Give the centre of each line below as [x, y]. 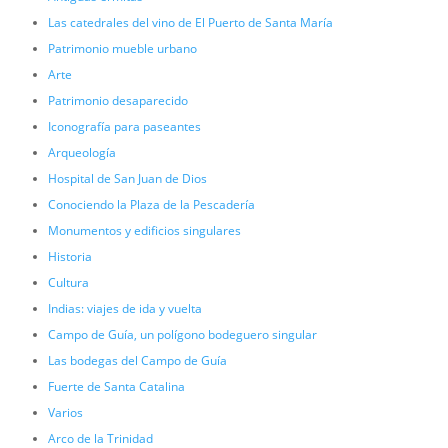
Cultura [68, 283]
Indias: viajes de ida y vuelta [124, 309]
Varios [65, 413]
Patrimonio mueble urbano [122, 49]
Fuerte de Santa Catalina [116, 387]
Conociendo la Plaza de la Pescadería [151, 205]
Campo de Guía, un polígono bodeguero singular [182, 335]
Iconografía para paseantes [124, 127]
